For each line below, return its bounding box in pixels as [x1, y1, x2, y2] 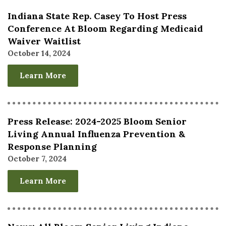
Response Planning [8, 141, 97, 153]
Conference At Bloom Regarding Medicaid [8, 23, 203, 35]
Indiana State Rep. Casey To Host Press [8, 10, 187, 22]
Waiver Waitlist [8, 35, 81, 47]
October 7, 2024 [8, 154, 67, 164]
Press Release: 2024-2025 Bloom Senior [8, 116, 187, 128]
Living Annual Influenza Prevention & [8, 128, 185, 140]
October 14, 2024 [8, 48, 71, 59]
